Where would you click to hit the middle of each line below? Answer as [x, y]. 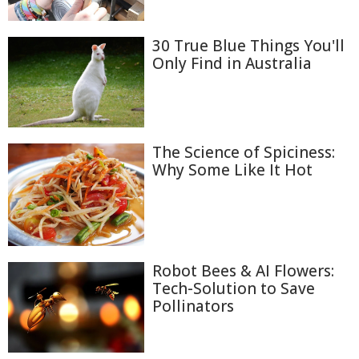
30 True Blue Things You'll [248, 45]
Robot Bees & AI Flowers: [243, 270]
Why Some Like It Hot [232, 170]
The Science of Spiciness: [244, 153]
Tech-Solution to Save [234, 288]
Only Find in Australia [232, 63]
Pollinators [193, 306]
